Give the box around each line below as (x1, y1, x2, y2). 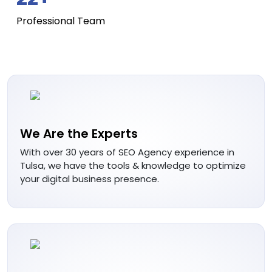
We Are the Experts (20, 124, 138, 142)
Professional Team (16, 13, 105, 28)
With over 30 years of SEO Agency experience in (20, 145, 234, 158)
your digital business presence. (20, 172, 159, 185)
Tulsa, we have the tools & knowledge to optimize (20, 158, 246, 172)
